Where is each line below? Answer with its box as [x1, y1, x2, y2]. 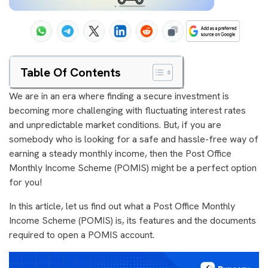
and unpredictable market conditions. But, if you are [9, 118, 221, 131]
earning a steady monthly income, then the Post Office [9, 147, 232, 160]
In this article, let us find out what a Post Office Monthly [9, 200, 235, 212]
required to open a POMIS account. [9, 229, 154, 241]
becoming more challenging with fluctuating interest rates [9, 104, 246, 117]
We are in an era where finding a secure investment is [9, 90, 229, 102]
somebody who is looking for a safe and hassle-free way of [9, 133, 258, 145]
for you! [9, 176, 42, 188]
